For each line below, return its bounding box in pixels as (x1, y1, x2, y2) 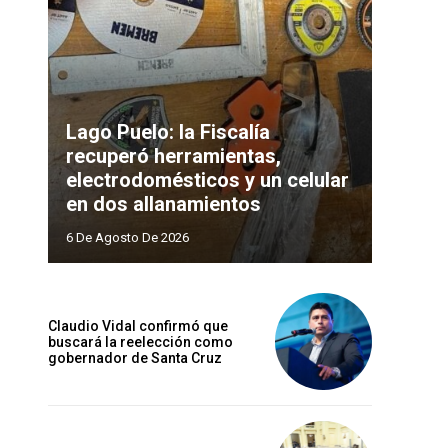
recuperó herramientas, (66, 144, 281, 169)
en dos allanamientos (66, 192, 261, 217)
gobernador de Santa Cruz (48, 349, 222, 366)
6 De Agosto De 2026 (66, 230, 189, 246)
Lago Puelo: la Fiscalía (66, 120, 270, 145)
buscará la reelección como (48, 333, 233, 350)
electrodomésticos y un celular (66, 168, 349, 193)
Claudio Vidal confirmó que (48, 317, 228, 334)
